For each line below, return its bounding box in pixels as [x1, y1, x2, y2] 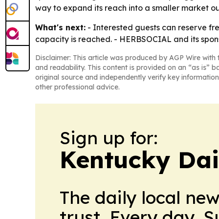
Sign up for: [60, 127, 158, 149]
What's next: [35, 22, 86, 32]
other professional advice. [35, 83, 120, 91]
